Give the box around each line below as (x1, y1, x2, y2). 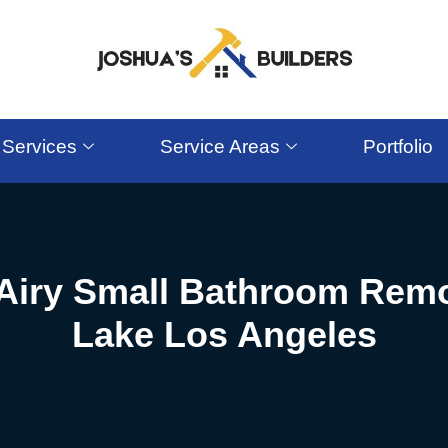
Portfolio (363, 135, 433, 157)
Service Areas (160, 135, 280, 157)
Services (2, 135, 77, 157)
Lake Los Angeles (71, 313, 377, 355)
